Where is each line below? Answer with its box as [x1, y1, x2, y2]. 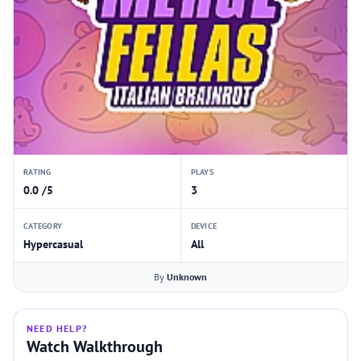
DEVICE [190, 221, 217, 231]
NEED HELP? [27, 322, 87, 334]
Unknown [167, 271, 207, 283]
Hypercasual [23, 237, 83, 251]
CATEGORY [23, 221, 62, 231]
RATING [23, 167, 52, 177]
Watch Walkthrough [27, 336, 163, 357]
